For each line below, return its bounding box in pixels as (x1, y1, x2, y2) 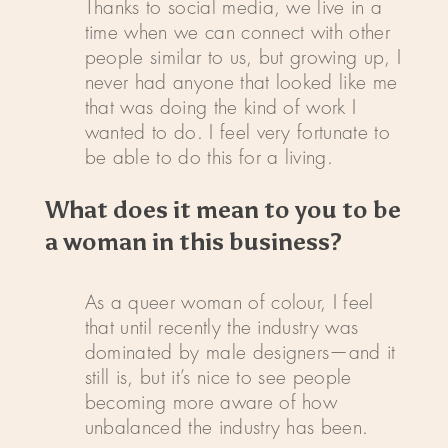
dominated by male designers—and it (84, 343, 396, 363)
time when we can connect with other (84, 23, 390, 43)
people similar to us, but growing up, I (84, 48, 402, 68)
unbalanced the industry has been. (84, 418, 369, 438)
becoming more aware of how (84, 393, 338, 413)
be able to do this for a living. (84, 148, 334, 168)
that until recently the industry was (84, 318, 359, 338)
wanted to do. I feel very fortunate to (84, 123, 390, 143)
